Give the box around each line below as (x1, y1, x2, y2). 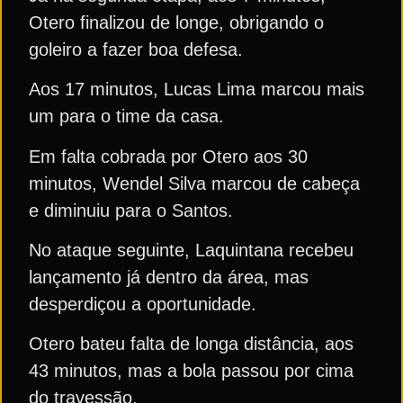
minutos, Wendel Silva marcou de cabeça (29, 173, 360, 193)
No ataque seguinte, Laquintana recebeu (29, 239, 354, 260)
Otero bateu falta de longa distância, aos (29, 334, 354, 354)
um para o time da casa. (29, 106, 224, 127)
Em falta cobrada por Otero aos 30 (29, 146, 308, 166)
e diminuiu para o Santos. (29, 200, 233, 220)
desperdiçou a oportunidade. (29, 293, 256, 314)
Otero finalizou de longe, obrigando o (29, 12, 324, 32)
